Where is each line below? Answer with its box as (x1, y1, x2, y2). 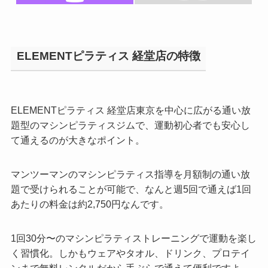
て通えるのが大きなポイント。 (10, 134, 145, 145)
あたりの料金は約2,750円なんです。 (10, 198, 169, 209)
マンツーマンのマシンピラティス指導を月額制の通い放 (10, 168, 250, 179)
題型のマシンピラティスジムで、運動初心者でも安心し (10, 119, 250, 130)
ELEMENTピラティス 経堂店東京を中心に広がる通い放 (10, 104, 251, 115)
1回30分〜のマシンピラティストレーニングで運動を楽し (10, 233, 257, 244)
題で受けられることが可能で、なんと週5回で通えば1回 (10, 183, 251, 194)
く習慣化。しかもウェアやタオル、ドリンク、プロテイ (10, 248, 250, 259)
